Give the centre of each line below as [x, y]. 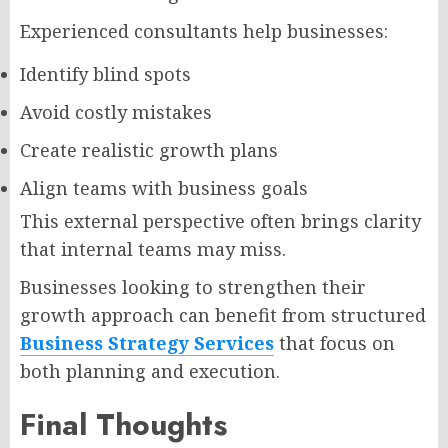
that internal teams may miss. [153, 249]
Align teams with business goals [164, 188]
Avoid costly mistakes [116, 112]
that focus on [334, 343]
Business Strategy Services [147, 343]
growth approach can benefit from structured [223, 315]
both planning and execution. [150, 371]
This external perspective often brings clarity [220, 221]
